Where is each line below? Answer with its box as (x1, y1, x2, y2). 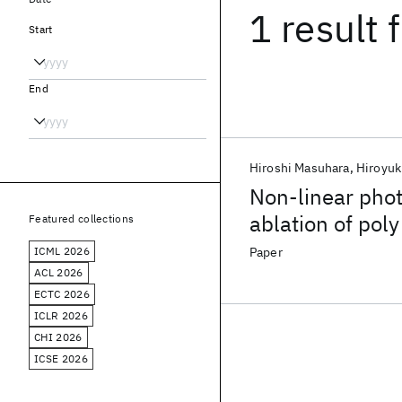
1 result (249, 4, 380, 53)
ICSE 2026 (34, 352, 88, 365)
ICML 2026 (34, 244, 90, 258)
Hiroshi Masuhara (249, 160, 350, 176)
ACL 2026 (34, 266, 83, 279)
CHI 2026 (34, 330, 83, 344)
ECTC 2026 (34, 287, 90, 301)
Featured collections (29, 212, 135, 225)
